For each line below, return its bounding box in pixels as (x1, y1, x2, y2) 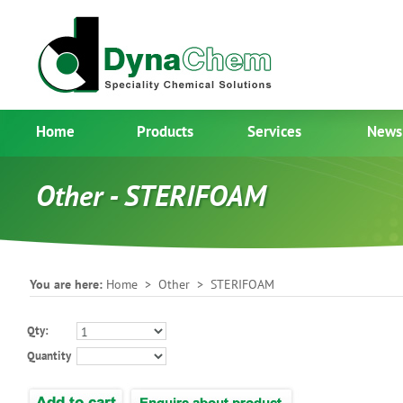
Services (247, 121, 301, 141)
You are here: (30, 276, 106, 292)
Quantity (27, 348, 71, 363)
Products (136, 121, 193, 141)
